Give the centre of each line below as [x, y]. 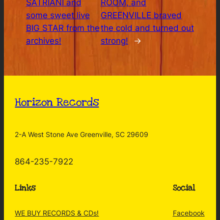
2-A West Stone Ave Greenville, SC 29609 [82, 135]
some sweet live [58, 15]
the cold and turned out [147, 28]
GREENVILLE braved [141, 15]
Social [184, 188]
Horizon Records [57, 102]
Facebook [189, 213]
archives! [43, 41]
